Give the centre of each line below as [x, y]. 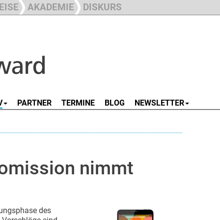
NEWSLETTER [159, 103]
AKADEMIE [51, 7]
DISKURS [102, 7]
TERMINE [78, 103]
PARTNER [34, 103]
